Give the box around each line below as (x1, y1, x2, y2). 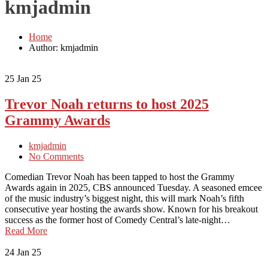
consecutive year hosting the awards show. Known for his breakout (5, 203, 258, 214)
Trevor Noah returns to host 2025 (5, 96, 209, 112)
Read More (5, 225, 47, 236)
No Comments (29, 151, 84, 162)
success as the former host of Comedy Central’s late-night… (5, 214, 230, 225)
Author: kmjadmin (29, 42, 98, 53)
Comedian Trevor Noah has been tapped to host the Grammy (5, 171, 234, 182)
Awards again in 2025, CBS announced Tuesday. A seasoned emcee (5, 182, 262, 193)
